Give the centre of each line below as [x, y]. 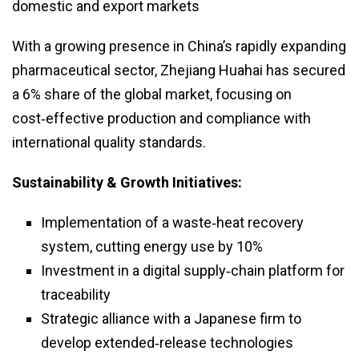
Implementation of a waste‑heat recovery [172, 223]
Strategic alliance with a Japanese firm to [171, 319]
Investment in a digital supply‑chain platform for [193, 271]
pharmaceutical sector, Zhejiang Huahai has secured [179, 71]
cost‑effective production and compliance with [161, 119]
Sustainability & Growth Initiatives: [127, 183]
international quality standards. [109, 143]
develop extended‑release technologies [167, 343]
